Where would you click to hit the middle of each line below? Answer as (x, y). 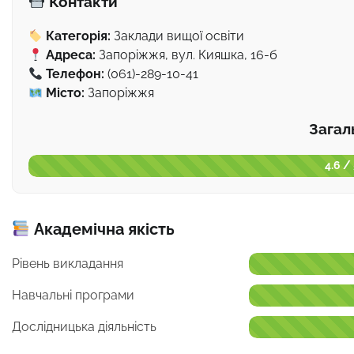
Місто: (66, 93)
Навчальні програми (73, 295)
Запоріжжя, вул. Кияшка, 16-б (187, 55)
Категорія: (79, 36)
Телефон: (75, 74)
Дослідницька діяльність (84, 326)
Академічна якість (102, 229)
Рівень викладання (68, 263)
